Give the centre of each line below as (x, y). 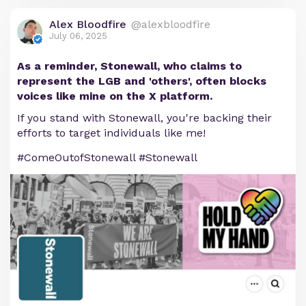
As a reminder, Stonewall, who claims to (129, 66)
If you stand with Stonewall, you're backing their (144, 118)
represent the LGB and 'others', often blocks (142, 81)
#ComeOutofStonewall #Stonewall (107, 157)
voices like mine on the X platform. (115, 96)
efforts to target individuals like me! (111, 133)
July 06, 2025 (78, 36)
